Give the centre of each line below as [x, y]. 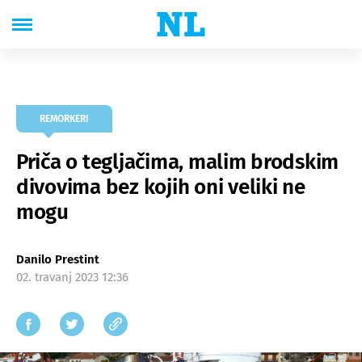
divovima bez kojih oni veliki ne [161, 187]
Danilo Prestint [58, 259]
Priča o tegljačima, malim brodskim [178, 162]
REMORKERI [64, 119]
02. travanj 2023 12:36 [72, 277]
